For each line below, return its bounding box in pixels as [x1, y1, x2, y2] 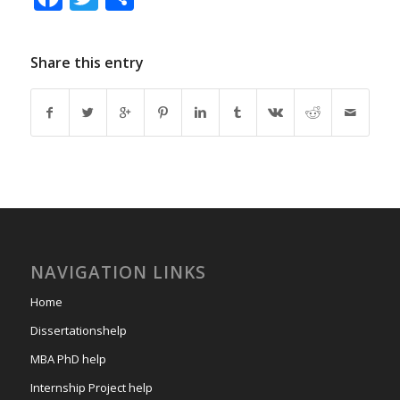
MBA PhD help [29, 351, 106, 368]
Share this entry [29, 53, 144, 72]
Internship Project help [29, 379, 153, 396]
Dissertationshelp [29, 322, 127, 339]
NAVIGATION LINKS [29, 261, 206, 285]
